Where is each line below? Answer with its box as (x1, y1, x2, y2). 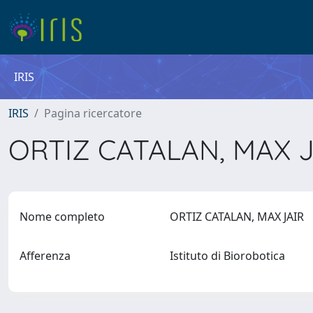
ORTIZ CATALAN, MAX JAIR (169, 209, 310, 224)
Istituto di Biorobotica (169, 248, 291, 263)
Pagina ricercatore (44, 105, 142, 121)
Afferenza (20, 248, 71, 263)
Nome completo (20, 209, 105, 224)
